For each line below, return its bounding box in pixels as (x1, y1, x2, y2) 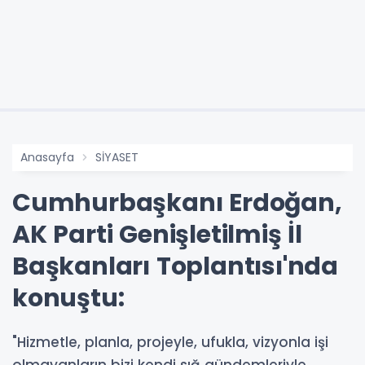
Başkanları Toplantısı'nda (12, 248, 338, 284)
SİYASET (95, 148, 139, 165)
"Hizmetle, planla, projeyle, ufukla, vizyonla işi (12, 332, 328, 352)
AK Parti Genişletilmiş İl (12, 217, 302, 252)
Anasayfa (20, 148, 74, 165)
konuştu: (12, 280, 125, 315)
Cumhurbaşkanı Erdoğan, (12, 185, 342, 220)
